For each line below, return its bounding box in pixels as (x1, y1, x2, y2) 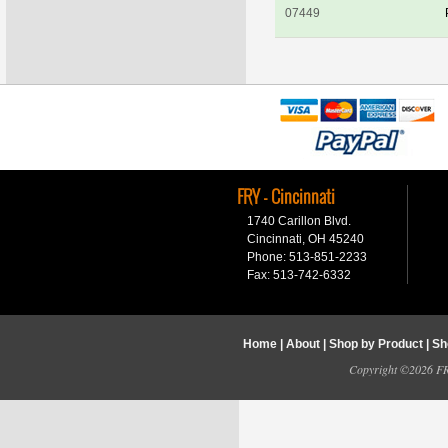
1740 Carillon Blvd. (246, 214, 351, 228)
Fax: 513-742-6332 (246, 268, 351, 282)
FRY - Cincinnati (236, 188, 335, 208)
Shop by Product (328, 337, 423, 351)
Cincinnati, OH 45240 (246, 232, 364, 246)
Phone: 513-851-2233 (246, 250, 367, 264)
